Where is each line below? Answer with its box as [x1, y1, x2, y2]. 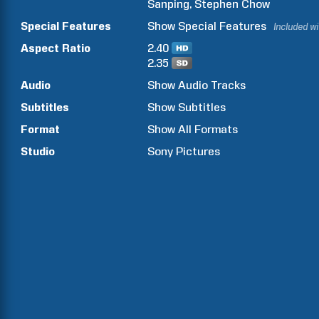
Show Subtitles [147, 100, 226, 114]
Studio [21, 145, 55, 158]
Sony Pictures [147, 145, 221, 158]
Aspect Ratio [21, 41, 90, 55]
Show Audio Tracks [147, 78, 246, 92]
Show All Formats [147, 122, 239, 136]
